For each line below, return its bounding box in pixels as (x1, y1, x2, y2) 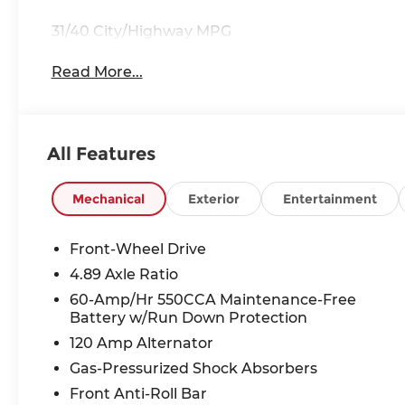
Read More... (51, 62, 143, 80)
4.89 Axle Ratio (69, 265, 178, 283)
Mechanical (72, 191, 146, 206)
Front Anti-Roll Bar (69, 384, 207, 402)
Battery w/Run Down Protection (69, 308, 307, 326)
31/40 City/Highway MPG (51, 22, 231, 40)
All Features (47, 143, 155, 165)
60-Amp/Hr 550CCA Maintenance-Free (69, 290, 356, 308)
